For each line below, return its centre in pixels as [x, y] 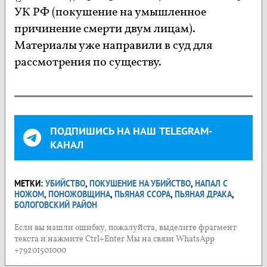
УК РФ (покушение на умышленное [110, 13]
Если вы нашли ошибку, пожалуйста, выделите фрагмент [125, 228]
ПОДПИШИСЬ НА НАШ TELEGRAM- [131, 131]
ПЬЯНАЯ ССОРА [142, 194]
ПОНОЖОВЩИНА [79, 194]
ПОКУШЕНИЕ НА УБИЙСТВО [140, 183]
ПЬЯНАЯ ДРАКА [203, 194]
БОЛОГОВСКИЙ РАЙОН [56, 205]
